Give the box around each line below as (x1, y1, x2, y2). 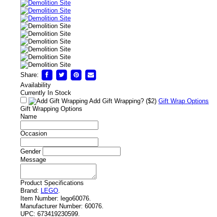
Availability (20, 81, 51, 89)
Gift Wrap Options (158, 97, 209, 105)
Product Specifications (20, 179, 84, 186)
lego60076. (61, 195, 91, 202)
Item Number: (20, 195, 59, 202)
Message (20, 156, 46, 163)
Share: (20, 71, 39, 78)
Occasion (20, 130, 47, 137)
